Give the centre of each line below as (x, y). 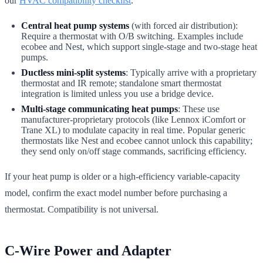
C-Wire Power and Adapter (88, 250)
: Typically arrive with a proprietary (191, 72)
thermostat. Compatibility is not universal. (82, 209)
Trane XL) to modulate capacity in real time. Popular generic (133, 130)
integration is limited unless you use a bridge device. (117, 93)
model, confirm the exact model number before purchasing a (116, 193)
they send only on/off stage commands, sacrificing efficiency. (134, 151)
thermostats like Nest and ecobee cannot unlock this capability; (137, 140)
